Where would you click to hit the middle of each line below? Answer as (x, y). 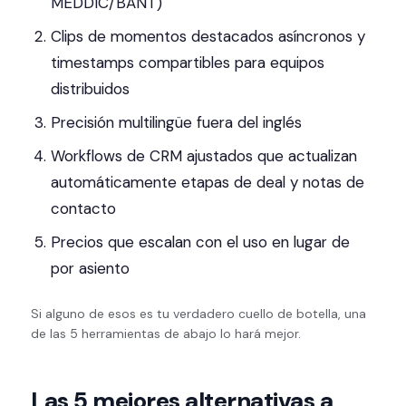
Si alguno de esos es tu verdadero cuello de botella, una (198, 314)
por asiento (90, 268)
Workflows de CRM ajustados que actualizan (204, 156)
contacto (83, 208)
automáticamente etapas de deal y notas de (208, 182)
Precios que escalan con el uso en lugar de (200, 242)
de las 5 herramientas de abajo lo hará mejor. (166, 333)
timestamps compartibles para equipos (188, 63)
